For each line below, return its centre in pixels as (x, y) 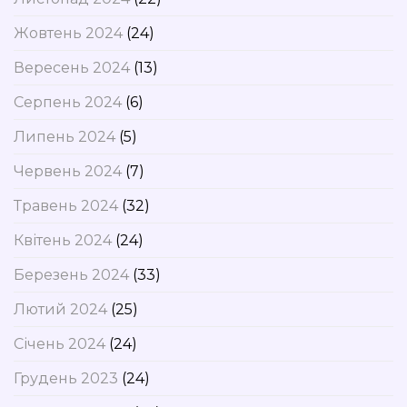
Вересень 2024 (72, 68)
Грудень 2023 (66, 379)
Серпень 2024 (68, 103)
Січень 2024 (60, 344)
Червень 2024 (68, 172)
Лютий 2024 (60, 310)
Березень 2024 (71, 275)
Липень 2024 (65, 137)
